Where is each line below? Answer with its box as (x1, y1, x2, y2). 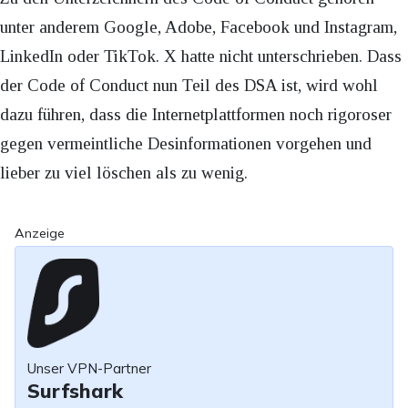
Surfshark (26, 378, 123, 403)
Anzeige (15, 224, 65, 241)
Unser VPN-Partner (26, 360, 151, 378)
